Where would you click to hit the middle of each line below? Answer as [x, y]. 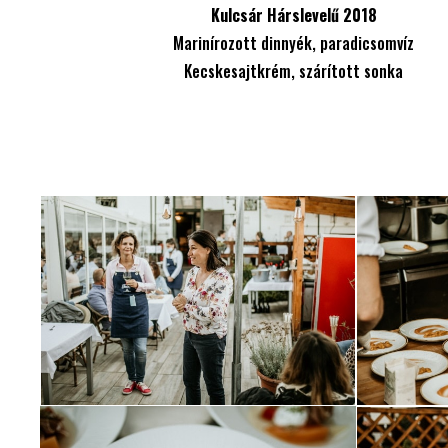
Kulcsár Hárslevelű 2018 [293, 14]
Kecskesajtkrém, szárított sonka [294, 70]
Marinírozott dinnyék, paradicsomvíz [294, 42]
